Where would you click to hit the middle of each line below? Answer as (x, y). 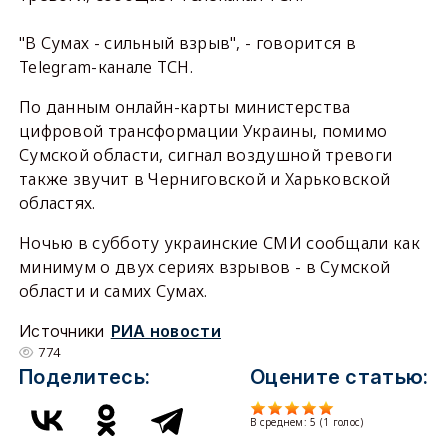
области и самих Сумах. (115, 291)
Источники (61, 331)
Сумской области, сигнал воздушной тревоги (205, 155)
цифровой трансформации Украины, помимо (203, 131)
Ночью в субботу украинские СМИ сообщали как (219, 243)
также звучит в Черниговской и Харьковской (204, 179)
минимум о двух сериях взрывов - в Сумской (204, 267)
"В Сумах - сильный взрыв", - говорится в (187, 43)
